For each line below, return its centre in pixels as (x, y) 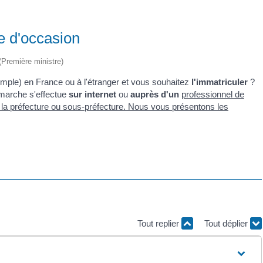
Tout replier (159, 223)
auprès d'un (156, 94)
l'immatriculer (220, 82)
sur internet (92, 94)
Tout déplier (227, 223)
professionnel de (213, 94)
